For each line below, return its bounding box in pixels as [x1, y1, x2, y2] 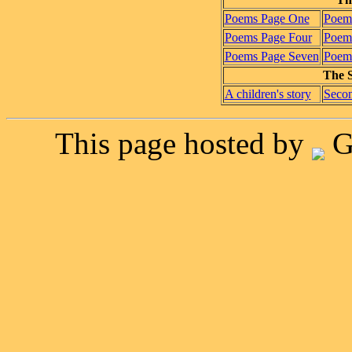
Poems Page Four [224, 31, 312, 45]
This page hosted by [55, 126, 312, 161]
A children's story [224, 87, 311, 101]
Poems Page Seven [224, 49, 319, 64]
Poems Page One [224, 12, 310, 26]
